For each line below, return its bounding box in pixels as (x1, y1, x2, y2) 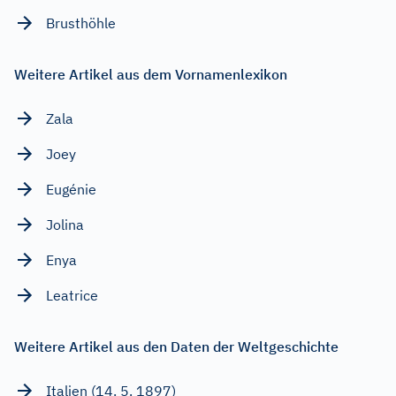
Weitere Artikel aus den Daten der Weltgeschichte (14, 337, 339, 355)
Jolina (46, 215, 84, 233)
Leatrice (46, 286, 98, 304)
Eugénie (46, 179, 96, 198)
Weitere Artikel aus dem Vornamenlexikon (14, 65, 287, 83)
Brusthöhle (46, 13, 116, 32)
